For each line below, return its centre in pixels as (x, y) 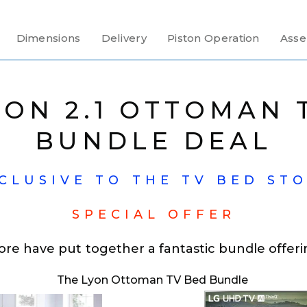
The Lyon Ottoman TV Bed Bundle (153, 280)
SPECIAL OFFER (153, 214)
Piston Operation (213, 38)
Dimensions (48, 38)
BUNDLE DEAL (153, 141)
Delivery (124, 38)
